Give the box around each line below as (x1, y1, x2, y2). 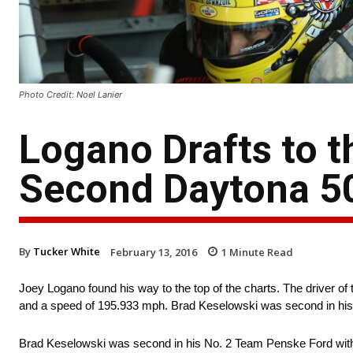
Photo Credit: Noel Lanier (19, 88, 122, 100)
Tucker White (33, 243, 100, 258)
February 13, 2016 (110, 244, 197, 259)
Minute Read (227, 244, 293, 259)
